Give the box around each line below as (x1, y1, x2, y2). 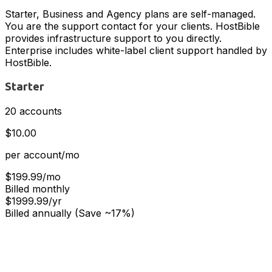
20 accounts (5, 104, 62, 117)
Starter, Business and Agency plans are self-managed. (5, 8, 256, 21)
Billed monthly (5, 182, 70, 195)
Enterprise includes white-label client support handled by (5, 44, 267, 57)
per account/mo (5, 148, 80, 161)
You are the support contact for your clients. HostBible (5, 20, 260, 33)
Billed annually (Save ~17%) (5, 206, 135, 219)
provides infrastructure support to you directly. (5, 32, 222, 45)
